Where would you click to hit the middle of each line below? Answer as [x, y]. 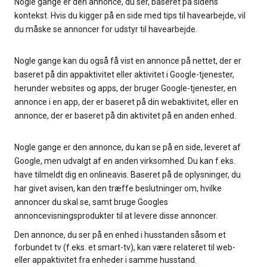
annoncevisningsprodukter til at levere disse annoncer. [116, 216]
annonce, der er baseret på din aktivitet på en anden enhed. [125, 116]
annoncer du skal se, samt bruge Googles [91, 202]
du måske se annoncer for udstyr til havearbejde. [106, 30]
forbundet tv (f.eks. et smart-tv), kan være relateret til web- [125, 248]
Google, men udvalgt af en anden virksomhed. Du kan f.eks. [125, 161]
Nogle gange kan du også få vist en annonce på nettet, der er [128, 61]
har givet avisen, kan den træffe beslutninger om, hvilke [118, 189]
